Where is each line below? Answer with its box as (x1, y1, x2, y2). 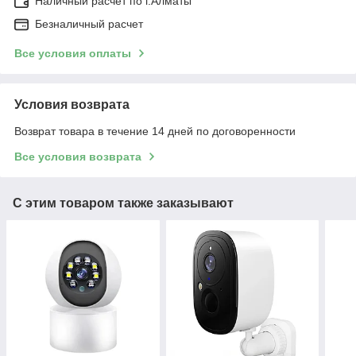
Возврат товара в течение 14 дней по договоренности (14, 125, 296, 138)
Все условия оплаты (14, 47, 131, 60)
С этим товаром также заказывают (13, 196, 234, 211)
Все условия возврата (14, 150, 141, 164)
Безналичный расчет (35, 17, 143, 31)
